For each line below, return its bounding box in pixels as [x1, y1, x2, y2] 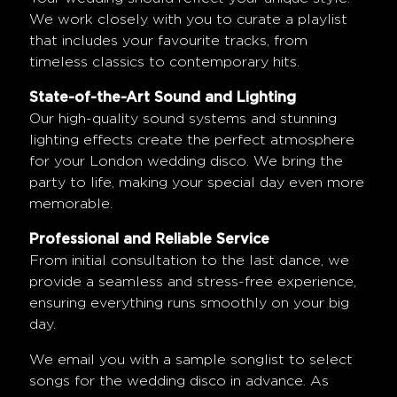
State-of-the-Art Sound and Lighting [28, 90, 296, 105]
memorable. [28, 197, 113, 212]
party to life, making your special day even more [28, 175, 364, 191]
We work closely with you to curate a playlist [28, 12, 347, 27]
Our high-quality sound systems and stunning [28, 112, 337, 127]
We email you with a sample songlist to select [28, 353, 353, 368]
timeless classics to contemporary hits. [28, 55, 300, 70]
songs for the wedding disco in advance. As [28, 374, 329, 389]
